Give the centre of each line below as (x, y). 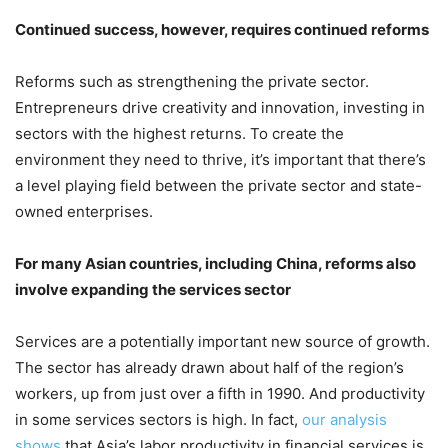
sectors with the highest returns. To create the (179, 133)
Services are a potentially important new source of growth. (222, 341)
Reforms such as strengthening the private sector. (192, 81)
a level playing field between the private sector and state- (218, 185)
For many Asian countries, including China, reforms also (215, 263)
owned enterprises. (84, 211)
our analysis (344, 419)
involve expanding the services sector (153, 289)
